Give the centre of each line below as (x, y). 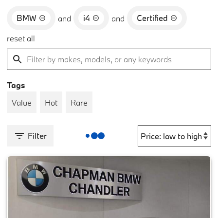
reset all (21, 38)
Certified (152, 18)
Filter (37, 136)
